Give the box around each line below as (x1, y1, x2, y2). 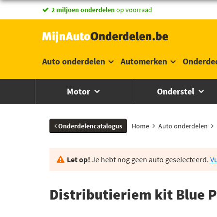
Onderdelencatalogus (57, 122, 122, 130)
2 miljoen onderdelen (51, 5, 115, 14)
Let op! (67, 155, 90, 164)
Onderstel (156, 86, 196, 97)
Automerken (121, 56, 167, 67)
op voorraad (115, 5, 152, 14)
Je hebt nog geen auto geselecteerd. (90, 155, 210, 164)
